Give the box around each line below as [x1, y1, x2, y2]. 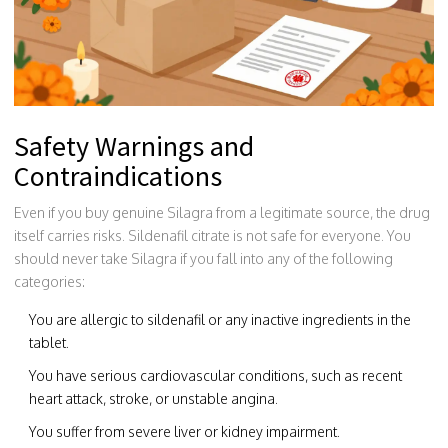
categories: [14, 272, 85, 290]
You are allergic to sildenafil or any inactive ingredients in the [29, 310, 411, 328]
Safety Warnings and [14, 127, 254, 164]
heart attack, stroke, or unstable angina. [29, 389, 278, 407]
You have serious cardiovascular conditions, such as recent [29, 366, 402, 384]
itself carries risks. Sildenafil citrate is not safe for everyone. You [14, 226, 411, 244]
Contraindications [14, 157, 222, 194]
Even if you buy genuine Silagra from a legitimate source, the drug [14, 203, 430, 221]
